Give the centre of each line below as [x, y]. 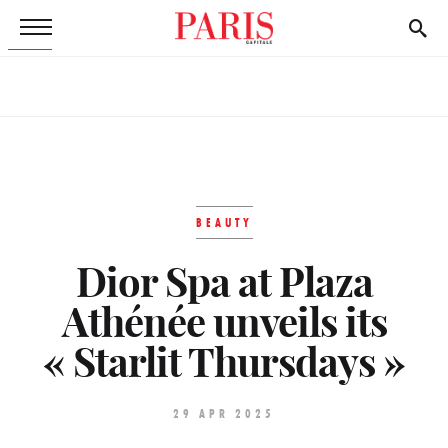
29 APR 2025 [224, 413]
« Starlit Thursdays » [224, 362]
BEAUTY [224, 222]
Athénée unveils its [224, 322]
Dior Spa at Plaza [224, 282]
